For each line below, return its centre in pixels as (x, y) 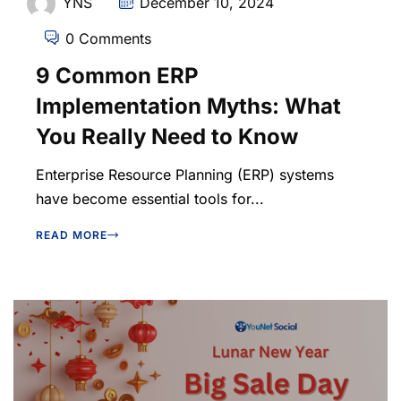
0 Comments (108, 39)
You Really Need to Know (167, 137)
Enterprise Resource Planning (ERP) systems (185, 175)
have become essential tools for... (150, 199)
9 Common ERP (117, 76)
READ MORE (72, 235)
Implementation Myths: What (188, 107)
